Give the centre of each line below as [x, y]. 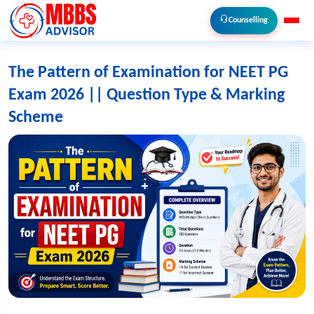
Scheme [36, 118]
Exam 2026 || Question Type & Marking [146, 95]
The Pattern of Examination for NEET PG [148, 73]
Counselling [248, 20]
